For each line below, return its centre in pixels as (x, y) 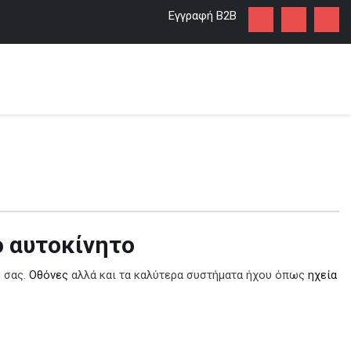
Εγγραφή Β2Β (203, 16)
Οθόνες (48, 275)
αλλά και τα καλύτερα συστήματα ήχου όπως (188, 275)
